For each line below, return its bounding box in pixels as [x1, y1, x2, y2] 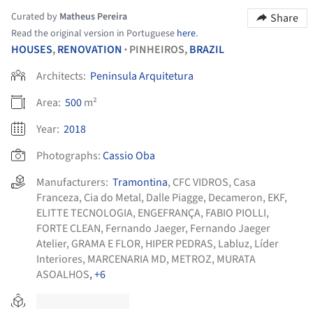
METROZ [171, 251, 212, 267]
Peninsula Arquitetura [90, 68, 194, 84]
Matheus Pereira [59, 9, 127, 24]
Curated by [11, 9, 59, 24]
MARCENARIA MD [87, 251, 166, 267]
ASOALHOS [36, 266, 89, 282]
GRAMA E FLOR [71, 235, 140, 252]
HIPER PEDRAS [145, 235, 213, 252]
